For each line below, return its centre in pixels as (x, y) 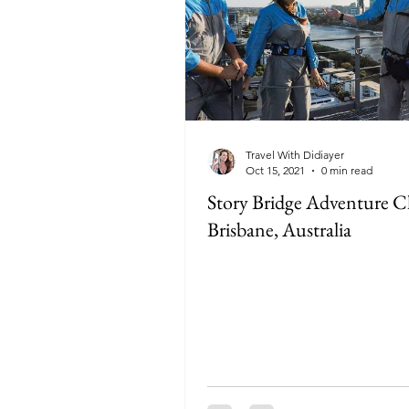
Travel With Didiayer (295, 155)
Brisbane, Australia (279, 230)
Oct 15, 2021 (275, 170)
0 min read (347, 170)
